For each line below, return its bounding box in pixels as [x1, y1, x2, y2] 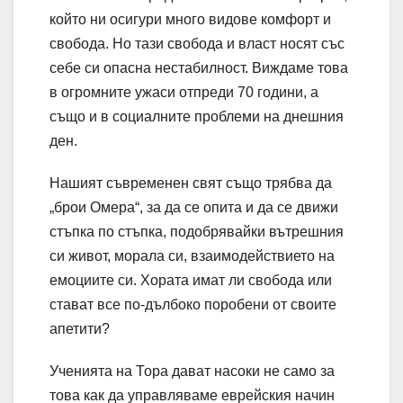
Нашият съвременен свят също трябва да [49, 175, 332, 192]
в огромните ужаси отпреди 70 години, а [49, 85, 318, 101]
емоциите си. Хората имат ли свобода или [49, 273, 332, 289]
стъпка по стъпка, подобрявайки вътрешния [49, 224, 344, 240]
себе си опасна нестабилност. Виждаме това [49, 60, 348, 76]
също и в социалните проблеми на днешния [49, 109, 344, 125]
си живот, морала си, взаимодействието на [49, 248, 335, 264]
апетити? [49, 321, 110, 337]
